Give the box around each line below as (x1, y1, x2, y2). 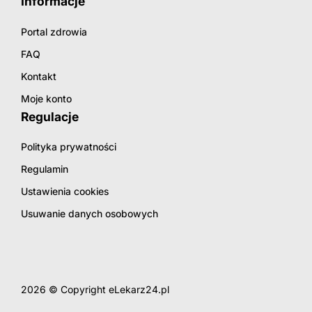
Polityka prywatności (21, 141, 116, 153)
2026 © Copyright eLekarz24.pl (21, 283, 169, 296)
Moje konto (21, 92, 72, 104)
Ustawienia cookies (21, 185, 109, 198)
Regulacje (21, 109, 79, 124)
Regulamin (21, 163, 68, 175)
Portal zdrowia (21, 25, 87, 38)
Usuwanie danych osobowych (21, 208, 158, 220)
